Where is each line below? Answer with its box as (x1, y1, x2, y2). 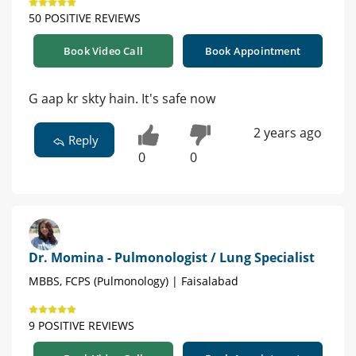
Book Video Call (64, 44, 143, 59)
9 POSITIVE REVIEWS (29, 318, 134, 334)
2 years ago (253, 124, 322, 142)
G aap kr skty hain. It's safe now (29, 90, 215, 108)
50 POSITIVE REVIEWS (29, 10, 141, 26)
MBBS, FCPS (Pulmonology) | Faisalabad (29, 273, 238, 289)
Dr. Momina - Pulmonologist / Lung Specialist (29, 249, 315, 267)
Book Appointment (204, 44, 301, 59)
